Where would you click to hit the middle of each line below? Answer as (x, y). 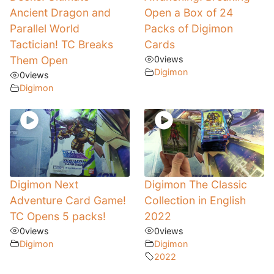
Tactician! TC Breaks (61, 45)
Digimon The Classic (196, 184)
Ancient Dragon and (60, 13)
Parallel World (45, 29)
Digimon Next (44, 184)
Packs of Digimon (189, 29)
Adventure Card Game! (68, 200)
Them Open (39, 61)
